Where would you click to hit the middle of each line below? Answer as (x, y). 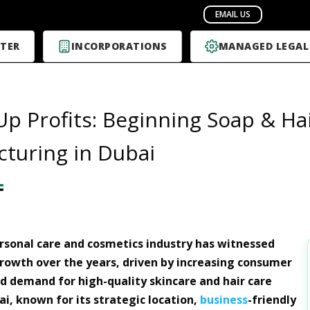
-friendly (272, 300)
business (224, 300)
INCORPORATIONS (119, 46)
